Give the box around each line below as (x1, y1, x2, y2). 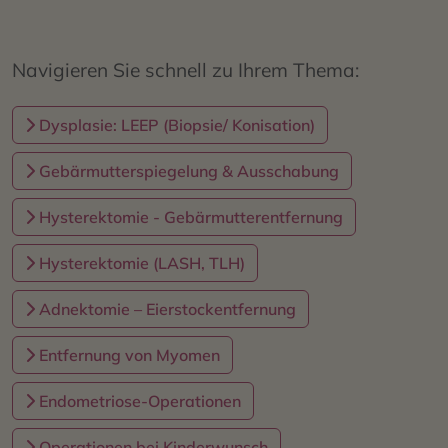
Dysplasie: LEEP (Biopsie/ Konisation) (35, 115, 315, 136)
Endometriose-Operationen (35, 391, 241, 412)
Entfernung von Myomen (35, 345, 220, 366)
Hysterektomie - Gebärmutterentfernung (35, 207, 343, 228)
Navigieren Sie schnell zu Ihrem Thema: (12, 58, 359, 83)
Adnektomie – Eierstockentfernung (35, 299, 296, 320)
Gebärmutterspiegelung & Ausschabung (35, 161, 339, 182)
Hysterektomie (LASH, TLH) (35, 253, 245, 274)
